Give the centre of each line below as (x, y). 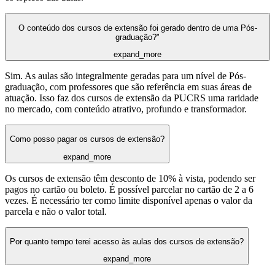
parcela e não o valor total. (56, 211)
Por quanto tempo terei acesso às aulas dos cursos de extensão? (127, 241)
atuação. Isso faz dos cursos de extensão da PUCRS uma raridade (132, 98)
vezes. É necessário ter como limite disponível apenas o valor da (129, 200)
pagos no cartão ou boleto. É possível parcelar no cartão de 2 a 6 (129, 189)
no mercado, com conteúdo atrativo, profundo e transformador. (126, 109)
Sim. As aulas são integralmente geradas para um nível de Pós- (126, 76)
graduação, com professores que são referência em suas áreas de (128, 87)
